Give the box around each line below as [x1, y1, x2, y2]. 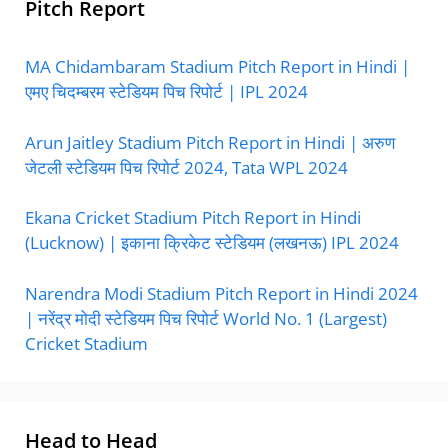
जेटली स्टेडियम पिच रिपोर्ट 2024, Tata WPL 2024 [25, 155, 348, 179]
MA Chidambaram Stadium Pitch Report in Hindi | [25, 55, 410, 78]
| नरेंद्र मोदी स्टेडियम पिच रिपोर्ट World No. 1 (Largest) [25, 306, 387, 330]
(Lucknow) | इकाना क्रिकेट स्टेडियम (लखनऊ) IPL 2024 [25, 231, 399, 254]
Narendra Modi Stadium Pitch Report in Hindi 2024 [25, 281, 418, 305]
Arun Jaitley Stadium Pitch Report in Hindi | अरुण [25, 130, 395, 154]
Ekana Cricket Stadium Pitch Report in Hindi [25, 206, 361, 229]
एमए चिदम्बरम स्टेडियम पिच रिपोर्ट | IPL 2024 [25, 80, 308, 103]
